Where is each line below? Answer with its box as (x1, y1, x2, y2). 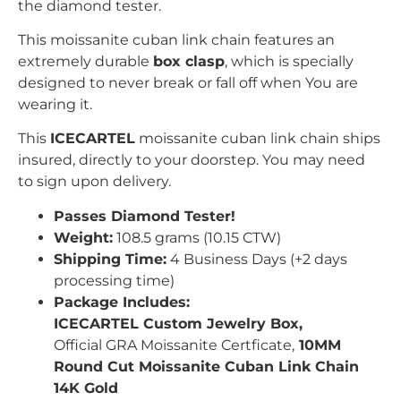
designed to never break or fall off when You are (18, 74, 358, 92)
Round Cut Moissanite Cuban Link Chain (54, 357, 359, 375)
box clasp (153, 53, 225, 71)
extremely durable (18, 53, 153, 71)
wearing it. (18, 96, 92, 114)
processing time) (54, 271, 175, 289)
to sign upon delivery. (18, 173, 171, 191)
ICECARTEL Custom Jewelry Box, (54, 314, 303, 332)
